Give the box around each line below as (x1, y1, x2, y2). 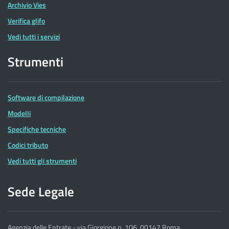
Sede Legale (8, 181, 74, 201)
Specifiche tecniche (8, 124, 66, 135)
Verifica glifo (8, 15, 45, 26)
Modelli (8, 108, 31, 119)
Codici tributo (8, 140, 48, 151)
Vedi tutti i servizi (8, 31, 60, 42)
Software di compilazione (8, 92, 84, 103)
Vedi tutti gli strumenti (8, 155, 77, 167)
